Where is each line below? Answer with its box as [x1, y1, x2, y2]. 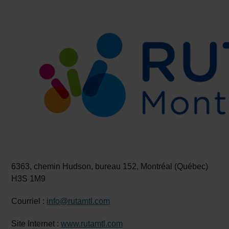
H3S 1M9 [11, 174, 46, 183]
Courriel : [11, 197, 47, 205]
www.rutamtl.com [61, 219, 123, 228]
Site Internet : [11, 219, 61, 228]
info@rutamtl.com [47, 197, 110, 205]
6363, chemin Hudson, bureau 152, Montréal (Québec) [11, 162, 209, 171]
